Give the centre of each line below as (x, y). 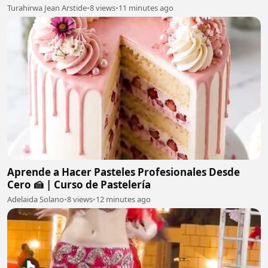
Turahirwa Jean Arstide (47, 8)
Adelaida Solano (36, 199)
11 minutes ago (146, 8)
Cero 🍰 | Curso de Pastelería (79, 184)
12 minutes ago (123, 199)
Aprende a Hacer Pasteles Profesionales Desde (124, 172)
